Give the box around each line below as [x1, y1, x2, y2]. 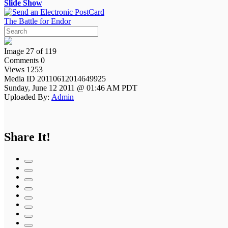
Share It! [4, 130, 50, 144]
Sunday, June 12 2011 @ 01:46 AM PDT [4, 83, 137, 92]
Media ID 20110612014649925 [4, 74, 108, 83]
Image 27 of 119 [4, 46, 56, 55]
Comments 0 [4, 55, 45, 65]
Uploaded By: [4, 92, 49, 101]
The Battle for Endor [4, 16, 71, 25]
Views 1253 [4, 65, 43, 74]
